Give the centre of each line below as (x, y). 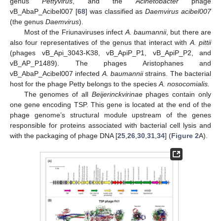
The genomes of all (58, 94)
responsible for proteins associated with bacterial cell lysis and (110, 125)
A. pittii (201, 42)
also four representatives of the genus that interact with (100, 42)
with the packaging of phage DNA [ (64, 135)
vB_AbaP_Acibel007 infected (56, 73)
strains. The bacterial (177, 73)
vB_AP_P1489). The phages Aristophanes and (110, 63)
